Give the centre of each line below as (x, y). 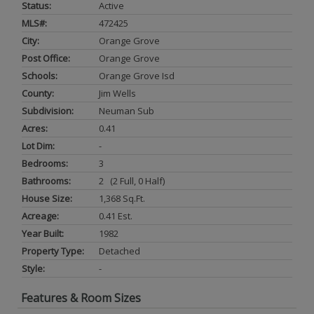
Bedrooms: (45, 163)
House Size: (47, 198)
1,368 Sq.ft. (122, 198)
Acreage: (40, 216)
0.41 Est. (116, 216)
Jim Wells (117, 93)
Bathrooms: (46, 180)
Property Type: (53, 251)
